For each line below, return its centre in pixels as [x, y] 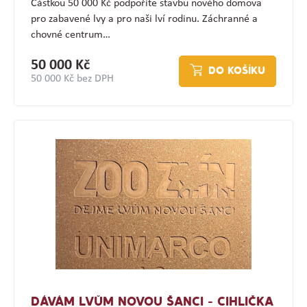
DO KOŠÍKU [237, 71]
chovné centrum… [70, 35]
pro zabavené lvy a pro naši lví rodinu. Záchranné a [144, 19]
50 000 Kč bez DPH [72, 78]
